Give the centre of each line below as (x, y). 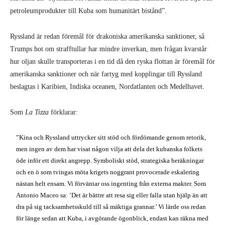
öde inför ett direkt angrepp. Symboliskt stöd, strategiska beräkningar (110, 160)
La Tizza (37, 112)
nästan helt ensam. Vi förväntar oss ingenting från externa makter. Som (111, 183)
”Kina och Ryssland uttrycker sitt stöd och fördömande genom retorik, (111, 137)
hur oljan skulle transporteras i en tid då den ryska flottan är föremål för (113, 61)
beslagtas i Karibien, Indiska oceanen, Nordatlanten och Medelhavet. (107, 86)
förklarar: (63, 112)
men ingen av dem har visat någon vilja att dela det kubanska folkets (109, 149)
